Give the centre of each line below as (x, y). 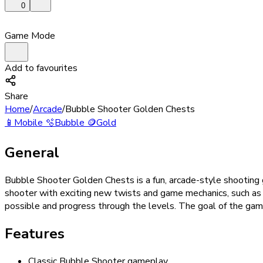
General (32, 153)
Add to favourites (41, 68)
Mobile (28, 123)
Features (35, 234)
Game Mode (30, 36)
